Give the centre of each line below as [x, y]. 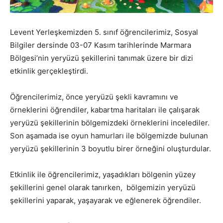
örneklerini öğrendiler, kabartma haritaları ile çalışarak [105, 110]
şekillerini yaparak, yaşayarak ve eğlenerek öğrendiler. [106, 200]
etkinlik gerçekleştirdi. [49, 71]
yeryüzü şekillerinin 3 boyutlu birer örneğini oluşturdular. [111, 148]
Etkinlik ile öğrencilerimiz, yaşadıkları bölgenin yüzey [103, 174]
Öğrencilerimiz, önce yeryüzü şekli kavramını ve [94, 97]
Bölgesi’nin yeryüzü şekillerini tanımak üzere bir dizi [102, 58]
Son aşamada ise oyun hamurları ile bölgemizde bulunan [109, 135]
